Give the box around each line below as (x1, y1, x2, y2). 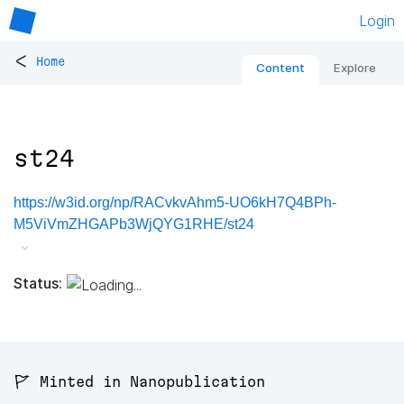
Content (256, 60, 305, 76)
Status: (14, 273, 62, 292)
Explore (334, 60, 376, 76)
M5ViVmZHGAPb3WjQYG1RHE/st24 (14, 216, 254, 233)
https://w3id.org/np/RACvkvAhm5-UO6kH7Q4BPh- (14, 195, 336, 211)
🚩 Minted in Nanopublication (14, 373, 265, 390)
